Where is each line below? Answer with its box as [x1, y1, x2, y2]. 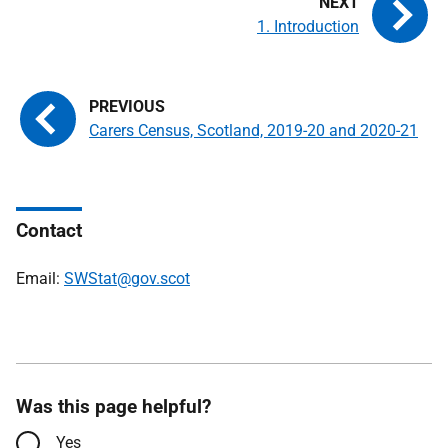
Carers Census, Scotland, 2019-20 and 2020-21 [89, 121, 418, 140]
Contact [16, 219, 82, 242]
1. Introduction [257, 17, 359, 36]
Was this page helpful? [16, 395, 211, 418]
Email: [16, 269, 64, 288]
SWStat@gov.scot [64, 269, 190, 288]
